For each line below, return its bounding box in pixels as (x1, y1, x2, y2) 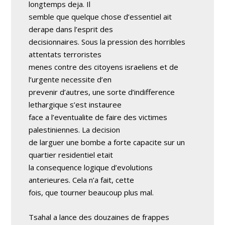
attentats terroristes (29, 49, 102, 59)
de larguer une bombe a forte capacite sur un (29, 137, 185, 147)
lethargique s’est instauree (29, 99, 122, 109)
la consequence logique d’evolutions (29, 162, 153, 172)
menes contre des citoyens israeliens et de (29, 61, 179, 72)
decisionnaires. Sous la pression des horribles (29, 36, 186, 47)
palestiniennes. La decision (29, 124, 121, 135)
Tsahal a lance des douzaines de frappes (29, 211, 170, 222)
